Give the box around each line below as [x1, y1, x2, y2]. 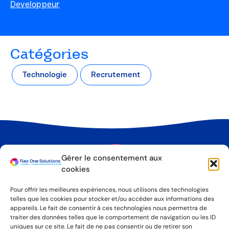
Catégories [10, 49, 89, 62]
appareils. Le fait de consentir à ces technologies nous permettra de [10, 204, 207, 212]
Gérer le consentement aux [61, 153, 162, 163]
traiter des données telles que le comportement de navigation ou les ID [10, 213, 216, 221]
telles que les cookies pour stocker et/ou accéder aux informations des [10, 195, 214, 203]
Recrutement [90, 70, 141, 80]
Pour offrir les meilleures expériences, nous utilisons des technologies [10, 186, 209, 194]
